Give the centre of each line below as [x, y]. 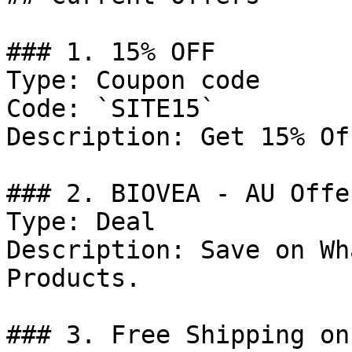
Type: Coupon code [133, 80]
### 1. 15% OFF [111, 52]
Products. [73, 278]
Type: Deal [81, 222]
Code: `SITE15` [111, 108]
